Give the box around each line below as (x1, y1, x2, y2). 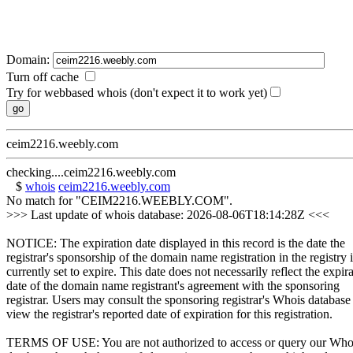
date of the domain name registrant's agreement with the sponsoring (6, 279, 340, 293)
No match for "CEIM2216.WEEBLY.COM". (6, 194, 232, 208)
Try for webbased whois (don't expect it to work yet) (6, 86, 267, 100)
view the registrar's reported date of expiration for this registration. (6, 307, 333, 321)
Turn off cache (6, 70, 82, 84)
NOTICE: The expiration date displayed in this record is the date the (6, 236, 345, 251)
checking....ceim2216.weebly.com (6, 165, 176, 180)
